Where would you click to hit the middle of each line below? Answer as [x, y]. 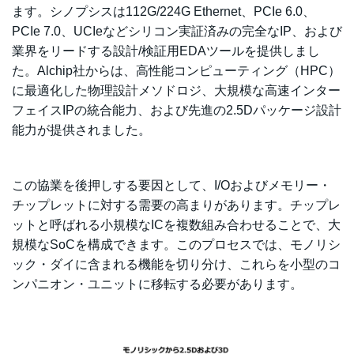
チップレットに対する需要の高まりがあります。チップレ [176, 205]
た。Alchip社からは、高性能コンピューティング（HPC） [176, 70]
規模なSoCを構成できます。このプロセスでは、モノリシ [176, 244]
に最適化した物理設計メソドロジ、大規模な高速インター [176, 90]
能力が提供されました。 [81, 130]
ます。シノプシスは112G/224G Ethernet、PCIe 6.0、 [164, 11]
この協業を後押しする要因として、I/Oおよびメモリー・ [171, 185]
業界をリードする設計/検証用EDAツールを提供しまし [166, 51]
